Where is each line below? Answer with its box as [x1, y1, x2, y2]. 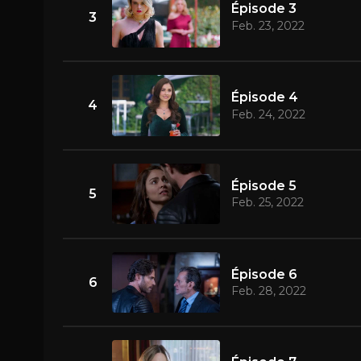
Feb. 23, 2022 [230, 18, 305, 33]
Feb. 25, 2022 [230, 195, 304, 210]
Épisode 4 [230, 89, 298, 106]
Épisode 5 [230, 177, 297, 193]
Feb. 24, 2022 [230, 106, 305, 122]
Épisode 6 [230, 266, 297, 282]
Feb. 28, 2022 [230, 284, 306, 299]
